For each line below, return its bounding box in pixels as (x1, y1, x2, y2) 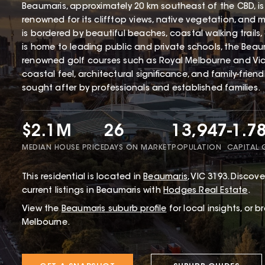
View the (22, 205, 59, 214)
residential (41, 173, 86, 182)
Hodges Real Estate (163, 187, 248, 196)
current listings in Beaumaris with (22, 187, 163, 196)
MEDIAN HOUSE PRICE (22, 144, 104, 152)
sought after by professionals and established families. (22, 85, 261, 93)
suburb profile (105, 205, 167, 214)
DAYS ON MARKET (104, 144, 172, 152)
